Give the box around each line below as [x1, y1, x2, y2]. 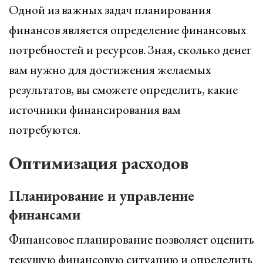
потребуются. [9, 121, 80, 138]
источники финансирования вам [9, 101, 181, 118]
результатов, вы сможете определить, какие [9, 81, 238, 98]
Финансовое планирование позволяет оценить [9, 231, 254, 248]
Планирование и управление [9, 186, 194, 205]
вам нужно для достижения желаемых [9, 61, 211, 78]
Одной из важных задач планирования [9, 1, 211, 18]
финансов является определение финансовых [9, 21, 246, 38]
